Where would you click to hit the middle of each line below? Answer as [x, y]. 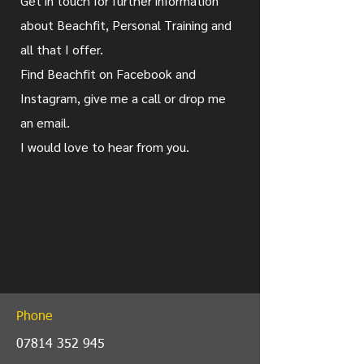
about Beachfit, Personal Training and [126, 25]
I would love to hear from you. [105, 147]
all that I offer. [63, 49]
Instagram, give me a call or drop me [123, 98]
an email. [47, 122]
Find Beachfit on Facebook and [108, 74]
